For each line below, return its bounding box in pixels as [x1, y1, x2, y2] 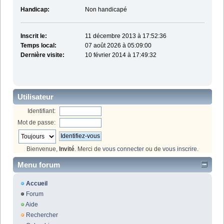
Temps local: [20, 42, 56, 49]
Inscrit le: [20, 32, 47, 40]
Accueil [25, 180, 47, 187]
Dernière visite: [20, 51, 64, 59]
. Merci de [74, 145, 102, 152]
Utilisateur [17, 92, 53, 101]
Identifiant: [27, 107, 56, 114]
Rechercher [25, 211, 58, 219]
